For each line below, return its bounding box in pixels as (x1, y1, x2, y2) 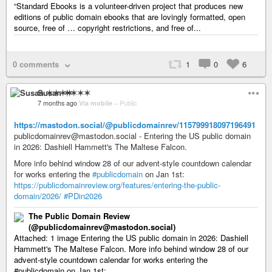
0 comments (13, 58, 59, 70)
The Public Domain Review (29, 210, 130, 222)
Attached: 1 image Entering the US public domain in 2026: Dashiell (14, 232, 248, 244)
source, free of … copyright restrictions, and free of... (14, 22, 201, 34)
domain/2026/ (14, 190, 61, 202)
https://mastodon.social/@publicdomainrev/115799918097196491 (14, 119, 256, 131)
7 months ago (38, 98, 77, 108)
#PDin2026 (64, 190, 102, 202)
